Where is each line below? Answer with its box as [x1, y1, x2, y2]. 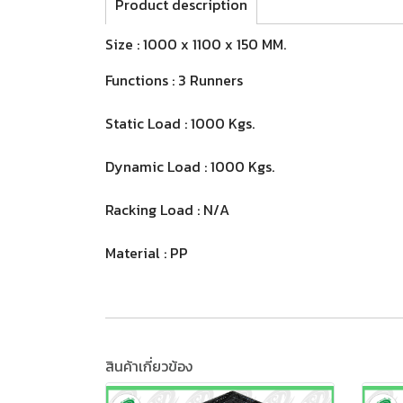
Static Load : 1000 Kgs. [105, 112, 255, 134]
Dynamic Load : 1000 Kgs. [105, 156, 274, 177]
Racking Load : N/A [105, 199, 229, 220]
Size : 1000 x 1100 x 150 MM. [105, 33, 286, 55]
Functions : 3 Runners [105, 69, 243, 91]
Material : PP [105, 242, 188, 264]
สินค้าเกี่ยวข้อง [105, 355, 193, 377]
